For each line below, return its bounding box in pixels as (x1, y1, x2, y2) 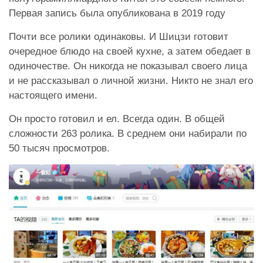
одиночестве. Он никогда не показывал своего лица (9, 60, 247, 72)
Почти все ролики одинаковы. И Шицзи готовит (9, 31, 228, 42)
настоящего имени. (9, 89, 100, 101)
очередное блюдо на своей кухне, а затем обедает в (9, 45, 251, 57)
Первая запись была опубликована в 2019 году (9, 7, 225, 19)
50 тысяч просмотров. (9, 142, 113, 154)
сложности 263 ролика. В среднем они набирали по (9, 127, 247, 139)
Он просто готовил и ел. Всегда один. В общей (9, 113, 225, 124)
